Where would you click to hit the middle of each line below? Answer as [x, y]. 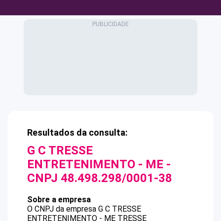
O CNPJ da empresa [63, 209]
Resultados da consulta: [77, 132]
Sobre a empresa [59, 200]
